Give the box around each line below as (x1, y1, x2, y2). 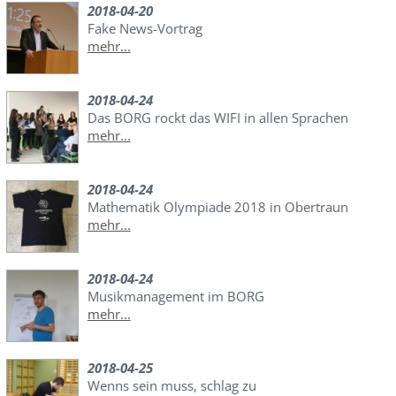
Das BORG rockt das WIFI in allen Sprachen (87, 109, 348, 127)
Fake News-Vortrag (87, 19, 202, 38)
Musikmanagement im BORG (87, 287, 264, 306)
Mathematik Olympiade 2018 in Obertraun (87, 198, 348, 217)
